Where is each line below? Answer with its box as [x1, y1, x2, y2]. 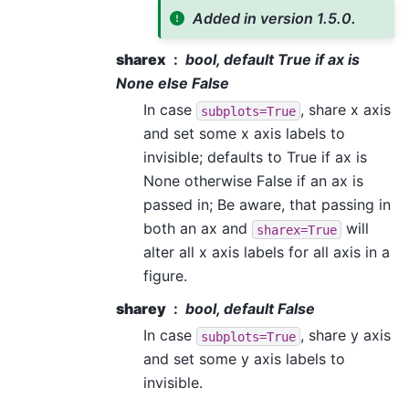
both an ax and [143, 219, 252, 238]
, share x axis [300, 100, 391, 120]
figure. [143, 267, 187, 286]
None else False [116, 74, 229, 93]
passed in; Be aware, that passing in [143, 195, 391, 215]
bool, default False [185, 299, 315, 319]
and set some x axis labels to [143, 124, 345, 143]
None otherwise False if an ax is [143, 172, 363, 191]
